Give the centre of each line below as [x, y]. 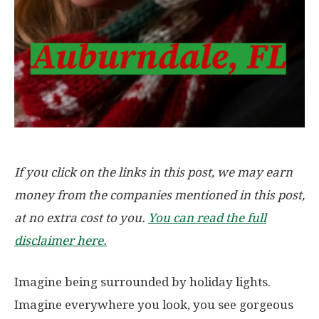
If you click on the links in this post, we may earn [153, 173]
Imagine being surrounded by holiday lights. [144, 282]
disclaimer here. [61, 241]
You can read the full [207, 218]
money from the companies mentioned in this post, [159, 195]
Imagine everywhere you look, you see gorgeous [154, 305]
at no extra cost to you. [81, 218]
